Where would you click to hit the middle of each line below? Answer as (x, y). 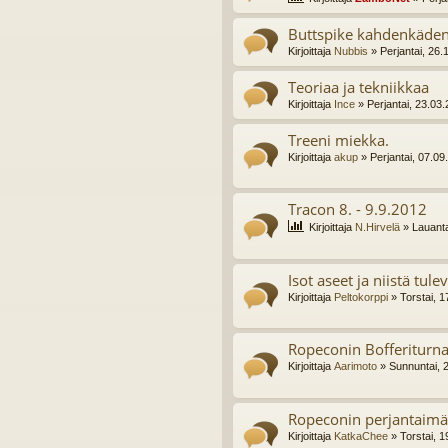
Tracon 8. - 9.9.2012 (357, 209)
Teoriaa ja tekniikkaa (358, 87)
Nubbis (351, 51)
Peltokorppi (361, 296)
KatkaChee (361, 435)
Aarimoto (355, 366)
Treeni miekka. (338, 140)
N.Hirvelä (377, 227)
